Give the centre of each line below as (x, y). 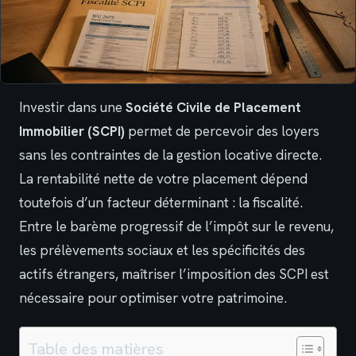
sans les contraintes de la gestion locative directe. (170, 155)
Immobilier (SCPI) (72, 132)
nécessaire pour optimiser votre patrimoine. (153, 298)
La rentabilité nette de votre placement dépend (163, 179)
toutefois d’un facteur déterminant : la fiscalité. (161, 203)
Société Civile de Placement (213, 108)
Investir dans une (72, 108)
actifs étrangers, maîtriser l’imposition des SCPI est (174, 275)
